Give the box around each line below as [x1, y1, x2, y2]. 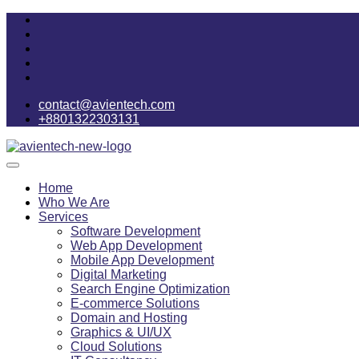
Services [38, 210, 88, 224]
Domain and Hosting [71, 311, 188, 325]
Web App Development [71, 239, 202, 252]
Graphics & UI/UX [71, 325, 171, 339]
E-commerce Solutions [71, 296, 200, 310]
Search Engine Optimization [71, 282, 230, 296]
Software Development [71, 224, 200, 238]
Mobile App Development [71, 253, 214, 267]
